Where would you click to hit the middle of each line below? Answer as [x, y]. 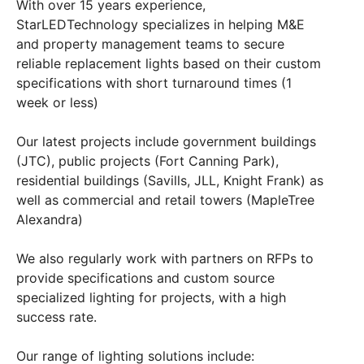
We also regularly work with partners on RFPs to [165, 258]
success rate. [56, 317]
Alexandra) [50, 219]
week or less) [57, 102]
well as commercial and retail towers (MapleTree [165, 200]
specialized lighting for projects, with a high [151, 297]
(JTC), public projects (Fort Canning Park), [147, 161]
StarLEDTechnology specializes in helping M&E [160, 24]
